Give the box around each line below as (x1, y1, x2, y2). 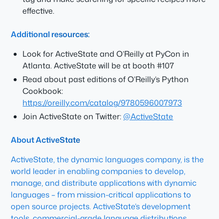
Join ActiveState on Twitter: (22, 111, 124, 122)
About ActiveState (11, 134, 81, 145)
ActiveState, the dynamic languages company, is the (11, 154, 204, 165)
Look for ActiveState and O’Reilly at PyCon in (22, 48, 190, 59)
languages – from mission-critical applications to (11, 189, 192, 200)
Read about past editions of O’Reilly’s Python (22, 74, 189, 85)
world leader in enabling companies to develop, (11, 166, 186, 176)
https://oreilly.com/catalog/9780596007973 (22, 97, 182, 108)
